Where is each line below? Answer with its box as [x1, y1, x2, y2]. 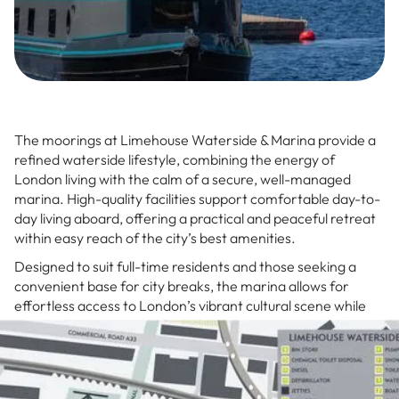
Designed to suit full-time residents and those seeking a [14, 257, 356, 276]
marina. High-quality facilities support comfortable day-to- [14, 190, 380, 208]
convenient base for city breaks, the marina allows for [14, 277, 349, 296]
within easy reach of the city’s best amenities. [14, 229, 296, 248]
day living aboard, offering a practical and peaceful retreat [14, 209, 376, 228]
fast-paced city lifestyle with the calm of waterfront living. [14, 336, 374, 354]
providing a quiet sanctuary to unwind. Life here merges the [14, 316, 384, 335]
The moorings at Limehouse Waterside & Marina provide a [14, 131, 376, 150]
